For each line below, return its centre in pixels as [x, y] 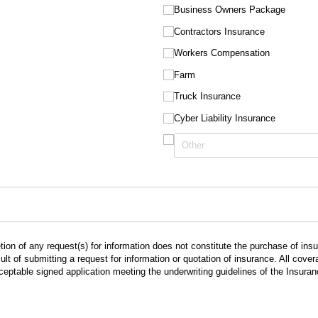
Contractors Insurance [219, 31]
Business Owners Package [229, 10]
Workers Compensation [221, 53]
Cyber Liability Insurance [224, 118]
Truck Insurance [207, 96]
